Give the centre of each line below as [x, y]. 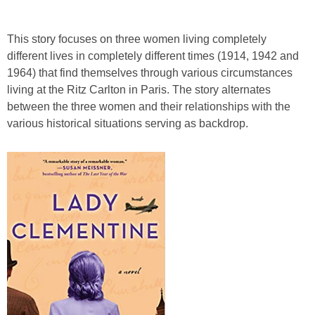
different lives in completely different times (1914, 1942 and [153, 56]
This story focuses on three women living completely [137, 39]
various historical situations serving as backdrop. [128, 123]
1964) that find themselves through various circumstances [150, 72]
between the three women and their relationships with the [149, 106]
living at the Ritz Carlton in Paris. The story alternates [139, 89]
